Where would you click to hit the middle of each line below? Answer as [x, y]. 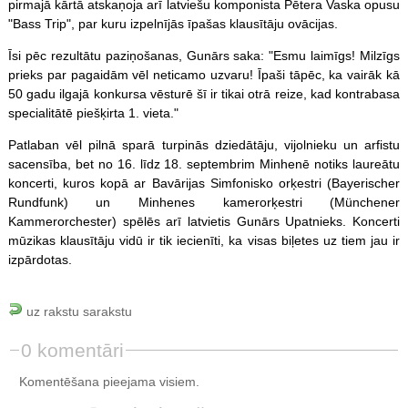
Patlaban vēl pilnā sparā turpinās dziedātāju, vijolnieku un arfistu [204, 144]
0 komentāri [72, 350]
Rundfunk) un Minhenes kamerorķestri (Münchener [204, 202]
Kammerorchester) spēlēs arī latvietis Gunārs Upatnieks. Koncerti [204, 221]
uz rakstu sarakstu [77, 311]
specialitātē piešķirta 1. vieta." [93, 112]
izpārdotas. [40, 259]
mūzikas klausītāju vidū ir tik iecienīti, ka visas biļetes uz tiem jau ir [204, 240]
